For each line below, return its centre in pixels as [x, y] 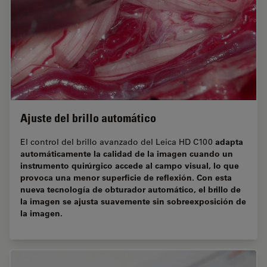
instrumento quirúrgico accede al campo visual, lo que [130, 166]
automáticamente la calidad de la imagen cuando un [127, 154]
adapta [229, 142]
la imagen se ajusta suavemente [86, 201]
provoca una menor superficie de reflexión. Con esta [126, 178]
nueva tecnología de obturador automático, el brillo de [131, 190]
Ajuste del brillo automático [88, 118]
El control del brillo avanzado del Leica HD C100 [118, 142]
